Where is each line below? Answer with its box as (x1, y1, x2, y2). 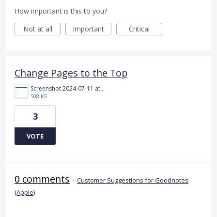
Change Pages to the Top (15, 66, 127, 79)
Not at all (23, 24, 52, 33)
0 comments (15, 172, 70, 186)
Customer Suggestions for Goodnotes (77, 175, 188, 185)
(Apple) (15, 187, 35, 197)
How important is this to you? (15, 6, 107, 15)
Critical (129, 24, 150, 33)
